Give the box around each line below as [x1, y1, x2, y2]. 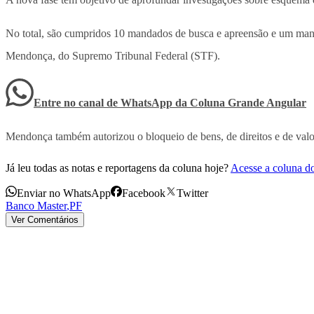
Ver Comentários [11, 214, 78, 226]
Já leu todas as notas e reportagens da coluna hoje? [6, 162, 228, 175]
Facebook [122, 187, 165, 200]
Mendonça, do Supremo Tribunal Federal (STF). [6, 50, 220, 62]
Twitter [177, 187, 208, 200]
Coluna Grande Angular [190, 97, 306, 109]
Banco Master [6, 200, 67, 212]
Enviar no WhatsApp [17, 187, 111, 200]
